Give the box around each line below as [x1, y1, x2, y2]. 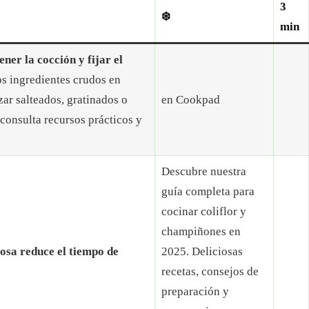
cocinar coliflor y [161, 205, 246, 219]
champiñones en [161, 225, 241, 239]
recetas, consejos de [161, 265, 259, 279]
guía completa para [161, 185, 255, 199]
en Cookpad [161, 93, 220, 107]
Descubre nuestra [161, 165, 246, 179]
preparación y [161, 285, 229, 299]
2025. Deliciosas [161, 245, 243, 259]
